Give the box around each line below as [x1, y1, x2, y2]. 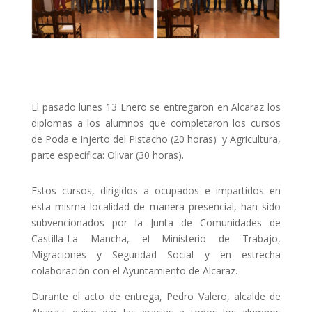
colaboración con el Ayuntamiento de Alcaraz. [31, 264, 237, 278]
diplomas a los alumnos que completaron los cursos [31, 116, 281, 130]
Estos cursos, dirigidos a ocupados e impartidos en [31, 184, 281, 198]
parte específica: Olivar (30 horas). [31, 148, 184, 162]
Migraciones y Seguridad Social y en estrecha [31, 248, 281, 262]
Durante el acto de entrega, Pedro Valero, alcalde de [31, 290, 281, 304]
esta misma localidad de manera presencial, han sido [31, 200, 281, 214]
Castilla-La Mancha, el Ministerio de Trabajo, [31, 232, 281, 246]
